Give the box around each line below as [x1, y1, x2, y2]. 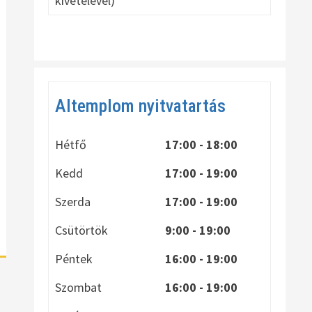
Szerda [55, 194, 91, 210]
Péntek [55, 251, 93, 267]
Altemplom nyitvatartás [55, 95, 226, 116]
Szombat [55, 279, 102, 295]
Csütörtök [55, 222, 109, 238]
